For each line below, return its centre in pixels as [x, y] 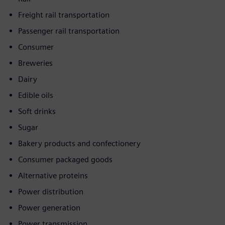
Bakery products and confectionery [79, 143]
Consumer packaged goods [65, 159]
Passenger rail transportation [69, 31]
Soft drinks [37, 111]
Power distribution [51, 192]
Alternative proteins [53, 176]
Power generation [49, 208]
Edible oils [36, 95]
